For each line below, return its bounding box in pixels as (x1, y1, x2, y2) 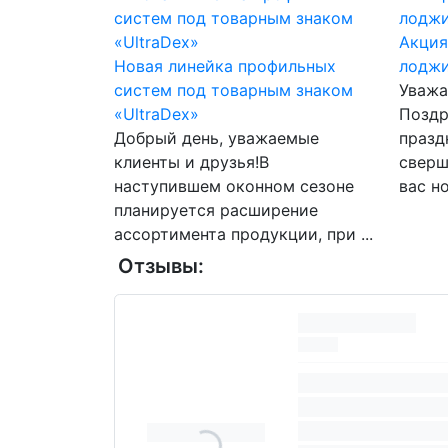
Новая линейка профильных (114, 56, 336, 76)
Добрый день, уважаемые (114, 128, 319, 148)
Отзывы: (118, 254, 204, 278)
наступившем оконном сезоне (114, 176, 354, 196)
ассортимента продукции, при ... (114, 224, 373, 244)
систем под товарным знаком (114, 80, 353, 100)
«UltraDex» (114, 104, 199, 124)
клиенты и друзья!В (114, 152, 269, 172)
